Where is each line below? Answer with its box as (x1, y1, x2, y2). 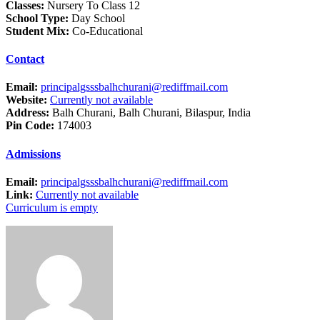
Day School (69, 11, 125, 24)
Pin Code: (6, 119, 54, 132)
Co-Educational (69, 24, 143, 37)
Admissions (6, 147, 61, 160)
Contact (6, 53, 44, 66)
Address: (6, 106, 49, 119)
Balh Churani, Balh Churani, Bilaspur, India (49, 106, 251, 119)
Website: (6, 94, 47, 106)
